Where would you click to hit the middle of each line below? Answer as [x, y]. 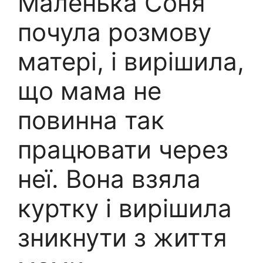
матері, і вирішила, [131, 61]
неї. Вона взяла [109, 178]
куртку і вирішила [125, 208]
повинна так [91, 120]
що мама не [90, 90]
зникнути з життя [122, 237]
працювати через [123, 149]
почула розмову [114, 32]
